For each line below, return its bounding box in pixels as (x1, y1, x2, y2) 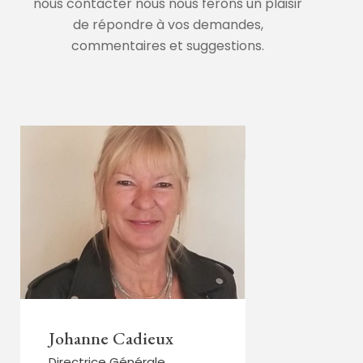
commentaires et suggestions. (71, 36, 264, 55)
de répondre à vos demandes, (72, 15, 263, 34)
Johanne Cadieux (49, 326, 173, 350)
